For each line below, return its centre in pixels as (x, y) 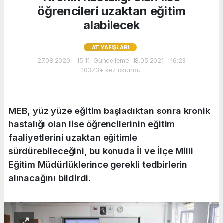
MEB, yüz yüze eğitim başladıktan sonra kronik (109, 111)
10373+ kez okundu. (111, 69)
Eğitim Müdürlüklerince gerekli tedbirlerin (98, 164)
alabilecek (111, 25)
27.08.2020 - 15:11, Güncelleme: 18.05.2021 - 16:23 (111, 60)
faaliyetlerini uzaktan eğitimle (73, 137)
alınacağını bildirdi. (50, 178)
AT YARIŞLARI (110, 47)
